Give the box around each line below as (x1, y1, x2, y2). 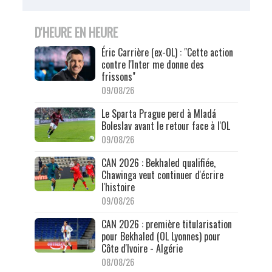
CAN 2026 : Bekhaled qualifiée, (101, 155, 216, 171)
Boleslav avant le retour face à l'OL (101, 118, 230, 134)
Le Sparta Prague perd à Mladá (101, 106, 216, 121)
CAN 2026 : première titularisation (101, 217, 232, 232)
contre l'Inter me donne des (101, 57, 204, 72)
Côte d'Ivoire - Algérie (101, 241, 183, 256)
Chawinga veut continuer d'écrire (101, 168, 223, 183)
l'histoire (101, 180, 135, 195)
